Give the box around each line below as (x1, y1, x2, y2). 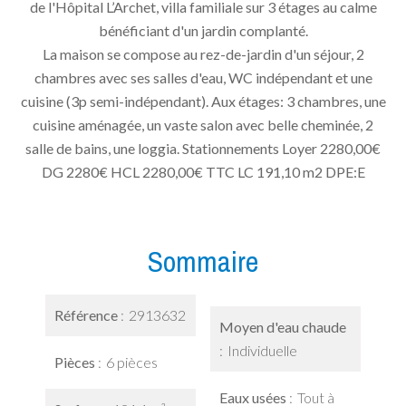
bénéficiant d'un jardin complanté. (98, 22, 308, 39)
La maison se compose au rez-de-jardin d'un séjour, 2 (42, 45, 364, 63)
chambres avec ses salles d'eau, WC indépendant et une (34, 69, 372, 86)
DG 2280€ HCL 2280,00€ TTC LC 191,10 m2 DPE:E (41, 163, 365, 180)
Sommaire (148, 242, 258, 281)
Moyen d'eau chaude (219, 318, 346, 335)
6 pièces (106, 353, 158, 371)
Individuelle (227, 342, 297, 359)
